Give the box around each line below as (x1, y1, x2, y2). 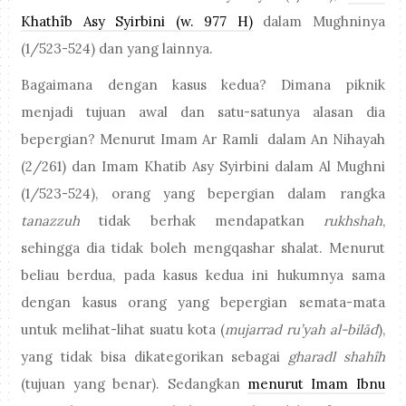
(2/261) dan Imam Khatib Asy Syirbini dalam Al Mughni (21, 158, 385, 176)
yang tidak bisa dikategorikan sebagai (21, 348, 289, 366)
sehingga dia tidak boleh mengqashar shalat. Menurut (21, 239, 385, 257)
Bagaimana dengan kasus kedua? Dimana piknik (21, 76, 385, 94)
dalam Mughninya (252, 12, 385, 30)
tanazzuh (21, 212, 81, 230)
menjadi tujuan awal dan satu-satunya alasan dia (21, 103, 385, 121)
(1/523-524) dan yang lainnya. (21, 39, 217, 57)
